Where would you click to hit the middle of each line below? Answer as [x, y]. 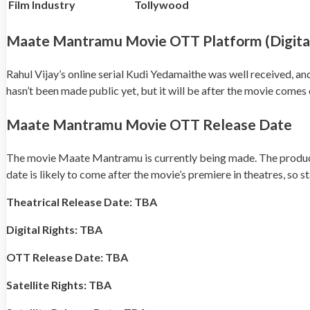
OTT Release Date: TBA [67, 257]
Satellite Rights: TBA [59, 285]
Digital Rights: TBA [54, 230]
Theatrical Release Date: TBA [82, 202]
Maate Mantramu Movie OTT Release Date [149, 125]
